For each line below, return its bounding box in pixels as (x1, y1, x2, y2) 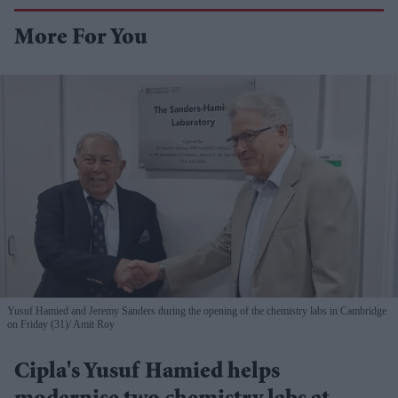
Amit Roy (71, 318, 115, 331)
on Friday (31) (7, 318, 68, 331)
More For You (14, 27, 147, 51)
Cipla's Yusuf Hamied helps (14, 362, 280, 386)
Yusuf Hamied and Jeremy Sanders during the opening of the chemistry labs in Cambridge (7, 305, 386, 318)
